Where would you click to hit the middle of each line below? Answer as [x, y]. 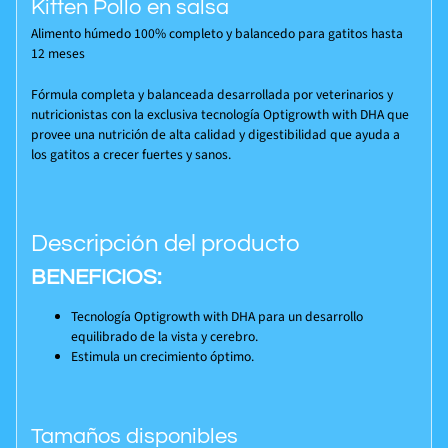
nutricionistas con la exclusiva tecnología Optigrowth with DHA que [219, 114]
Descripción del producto [165, 243]
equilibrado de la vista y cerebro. [165, 337]
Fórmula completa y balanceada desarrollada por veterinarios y [211, 94]
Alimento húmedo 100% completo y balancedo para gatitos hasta [216, 34]
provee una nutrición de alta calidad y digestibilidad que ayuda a [215, 134]
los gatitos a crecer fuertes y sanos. [130, 154]
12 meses [57, 54]
